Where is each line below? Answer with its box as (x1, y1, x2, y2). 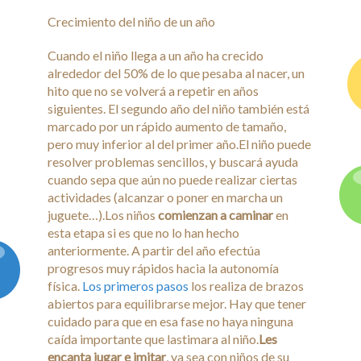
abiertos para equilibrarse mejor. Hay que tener (48, 296, 306, 311)
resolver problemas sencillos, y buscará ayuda (48, 154, 298, 169)
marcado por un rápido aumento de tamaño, (48, 118, 286, 134)
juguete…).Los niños (48, 207, 158, 222)
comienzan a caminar (158, 207, 273, 222)
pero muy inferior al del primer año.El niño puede (48, 136, 311, 151)
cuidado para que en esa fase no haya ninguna (48, 313, 293, 329)
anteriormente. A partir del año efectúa (48, 243, 260, 258)
